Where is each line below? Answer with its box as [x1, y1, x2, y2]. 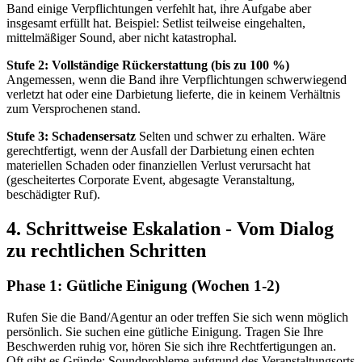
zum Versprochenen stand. [6, 101, 141, 116]
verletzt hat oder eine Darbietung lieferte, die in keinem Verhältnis [6, 86, 340, 101]
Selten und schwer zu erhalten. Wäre [136, 128, 326, 143]
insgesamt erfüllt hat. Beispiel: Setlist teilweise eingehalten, [6, 15, 305, 30]
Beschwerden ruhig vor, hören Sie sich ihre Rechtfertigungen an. [6, 339, 336, 354]
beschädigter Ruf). [6, 187, 100, 201]
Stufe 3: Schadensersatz [6, 128, 136, 143]
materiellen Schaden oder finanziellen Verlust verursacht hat [6, 158, 310, 172]
